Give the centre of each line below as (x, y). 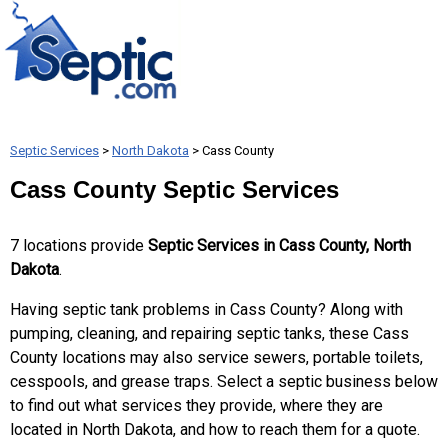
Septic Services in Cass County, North (279, 245)
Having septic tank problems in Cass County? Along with (206, 309)
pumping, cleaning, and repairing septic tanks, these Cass (209, 333)
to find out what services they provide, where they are (196, 405)
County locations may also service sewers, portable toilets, (216, 357)
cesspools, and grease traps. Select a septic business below (224, 381)
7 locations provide (79, 245)
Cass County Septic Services (174, 189)
